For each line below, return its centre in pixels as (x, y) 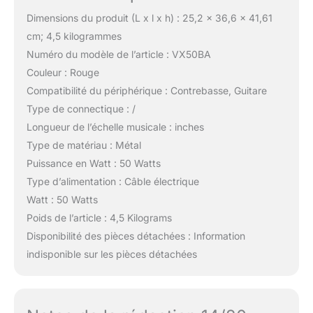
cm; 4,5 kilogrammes (74, 36)
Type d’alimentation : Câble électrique (112, 182)
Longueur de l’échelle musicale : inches (115, 127)
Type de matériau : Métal (83, 145)
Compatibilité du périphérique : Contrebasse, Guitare (146, 91)
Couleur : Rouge (63, 73)
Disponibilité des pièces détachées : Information (136, 236)
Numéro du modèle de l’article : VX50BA (118, 54)
